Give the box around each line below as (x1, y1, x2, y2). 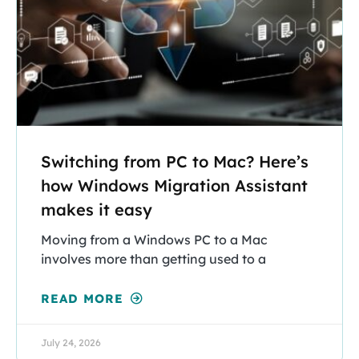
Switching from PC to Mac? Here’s (41, 151, 309, 172)
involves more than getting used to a (41, 251, 266, 268)
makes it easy (41, 200, 152, 220)
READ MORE (41, 291, 128, 307)
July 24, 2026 (41, 337, 101, 349)
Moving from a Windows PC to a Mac (41, 232, 268, 248)
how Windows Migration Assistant (41, 175, 308, 196)
